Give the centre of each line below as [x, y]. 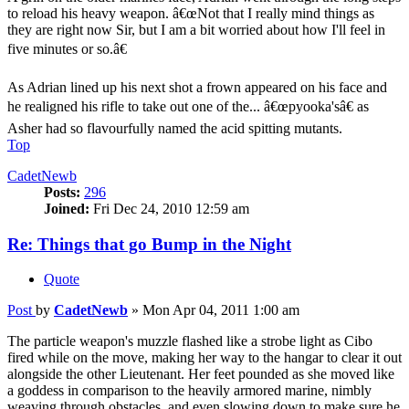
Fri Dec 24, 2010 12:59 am [169, 208]
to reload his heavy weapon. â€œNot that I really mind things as [191, 13]
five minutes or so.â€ [67, 48]
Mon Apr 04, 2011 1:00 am [221, 310]
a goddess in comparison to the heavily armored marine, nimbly [189, 391]
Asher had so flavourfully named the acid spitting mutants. [175, 128]
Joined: [67, 208]
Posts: [62, 192]
